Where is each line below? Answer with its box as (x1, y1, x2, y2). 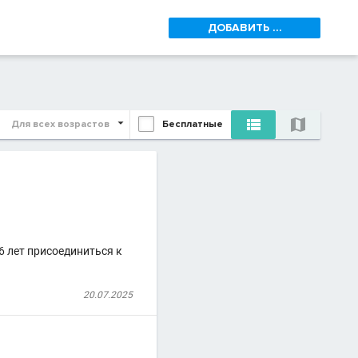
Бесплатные (162, 118, 223, 131)
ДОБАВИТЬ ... (207, 20, 282, 34)
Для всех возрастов (11, 118, 109, 130)
